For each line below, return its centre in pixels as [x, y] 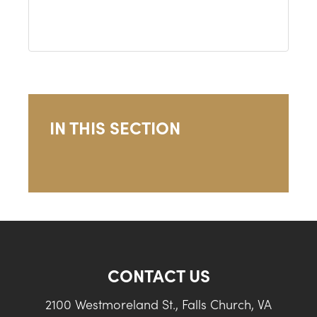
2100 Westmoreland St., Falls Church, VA [158, 304]
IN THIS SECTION [115, 127]
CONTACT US [158, 275]
